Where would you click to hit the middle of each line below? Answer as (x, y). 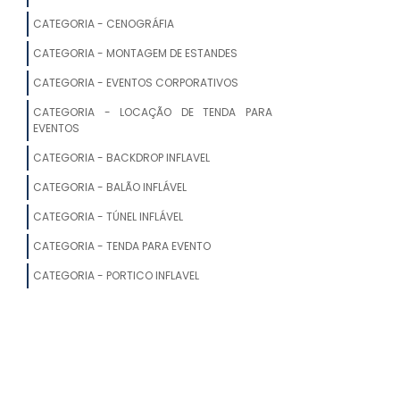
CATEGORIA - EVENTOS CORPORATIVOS (136, 83)
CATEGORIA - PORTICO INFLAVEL (116, 276)
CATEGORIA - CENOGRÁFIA (104, 24)
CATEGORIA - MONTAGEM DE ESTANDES (135, 54)
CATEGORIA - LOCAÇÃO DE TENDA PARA (153, 112)
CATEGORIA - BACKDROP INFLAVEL (121, 158)
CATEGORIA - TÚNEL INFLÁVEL (108, 217)
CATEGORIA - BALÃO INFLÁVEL (110, 187)
